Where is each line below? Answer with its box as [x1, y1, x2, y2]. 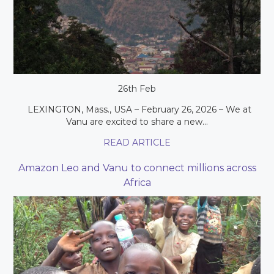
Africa [123, 176, 151, 188]
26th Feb [118, 83, 156, 94]
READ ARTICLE [103, 136, 171, 148]
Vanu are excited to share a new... [66, 116, 208, 127]
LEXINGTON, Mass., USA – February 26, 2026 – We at [23, 103, 251, 115]
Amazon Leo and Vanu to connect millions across [18, 161, 256, 174]
